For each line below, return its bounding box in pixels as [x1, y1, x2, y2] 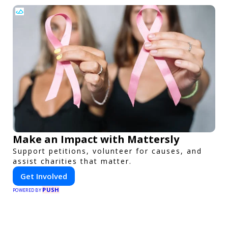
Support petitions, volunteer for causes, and [13, 146, 202, 156]
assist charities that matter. [13, 156, 132, 166]
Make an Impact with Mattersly [13, 132, 179, 146]
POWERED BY [13, 186, 43, 193]
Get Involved [20, 170, 67, 181]
